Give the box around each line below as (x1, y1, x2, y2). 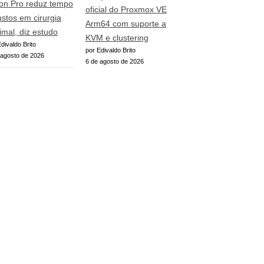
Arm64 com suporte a (85, 18, 166, 28)
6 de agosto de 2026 (85, 57, 144, 65)
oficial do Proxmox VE (85, 4, 167, 14)
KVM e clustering (85, 32, 148, 42)
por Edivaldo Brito (85, 46, 136, 54)
